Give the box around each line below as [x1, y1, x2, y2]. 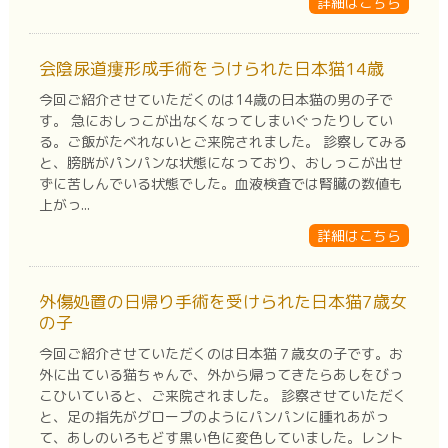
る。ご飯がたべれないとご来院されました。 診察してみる [38, 131, 407, 151]
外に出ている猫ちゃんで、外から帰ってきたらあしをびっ [38, 364, 403, 384]
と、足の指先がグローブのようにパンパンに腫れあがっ [38, 406, 389, 426]
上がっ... [38, 194, 90, 214]
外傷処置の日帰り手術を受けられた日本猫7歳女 [38, 289, 407, 313]
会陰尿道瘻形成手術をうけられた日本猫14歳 [38, 56, 384, 80]
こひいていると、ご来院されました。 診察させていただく [38, 385, 407, 405]
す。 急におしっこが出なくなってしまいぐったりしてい [38, 110, 393, 130]
